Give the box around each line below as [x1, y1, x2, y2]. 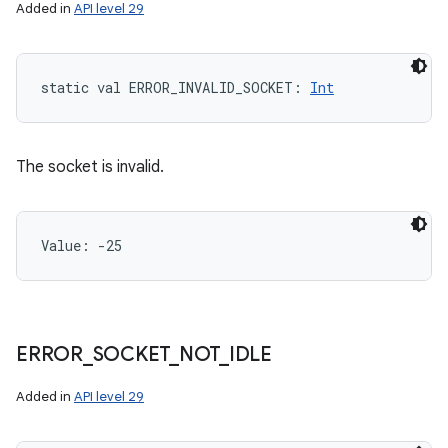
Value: [41, 236, 98, 255]
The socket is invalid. [16, 157, 164, 177]
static [41, 78, 89, 97]
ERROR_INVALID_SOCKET [129, 78, 293, 97]
